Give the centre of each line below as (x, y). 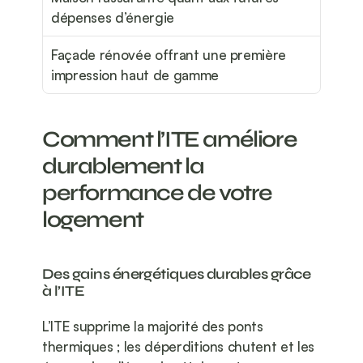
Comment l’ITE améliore (170, 140)
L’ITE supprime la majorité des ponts (153, 327)
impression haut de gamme (135, 75)
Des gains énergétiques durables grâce (177, 274)
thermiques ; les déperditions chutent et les (179, 347)
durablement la (123, 167)
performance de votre (158, 193)
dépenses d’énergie (113, 18)
